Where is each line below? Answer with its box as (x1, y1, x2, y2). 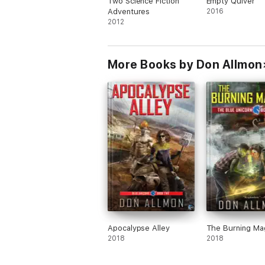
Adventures (108, 7, 150, 16)
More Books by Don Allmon (108, 57, 263, 72)
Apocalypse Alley (108, 224, 170, 232)
